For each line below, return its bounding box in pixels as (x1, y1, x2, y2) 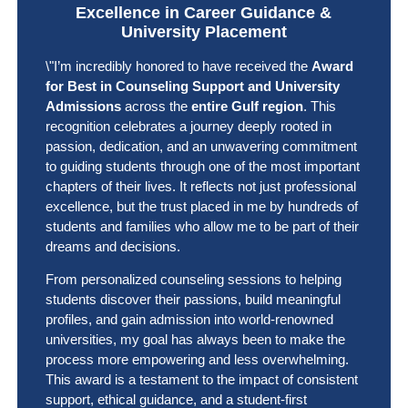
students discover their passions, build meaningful (45, 291, 341, 308)
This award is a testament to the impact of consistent (45, 372, 358, 388)
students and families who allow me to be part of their (45, 219, 359, 234)
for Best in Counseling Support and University (45, 78, 340, 94)
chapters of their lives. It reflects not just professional (45, 178, 356, 194)
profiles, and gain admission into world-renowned (45, 311, 333, 328)
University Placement (120, 23, 287, 41)
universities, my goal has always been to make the (45, 331, 345, 348)
